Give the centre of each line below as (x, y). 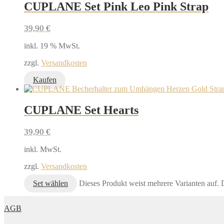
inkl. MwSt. (43, 149)
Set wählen (50, 183)
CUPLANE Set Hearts (81, 110)
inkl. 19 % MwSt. (52, 45)
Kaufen (45, 79)
